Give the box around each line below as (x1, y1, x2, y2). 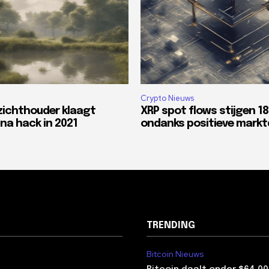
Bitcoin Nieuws (147, 249, 204, 260)
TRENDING (147, 220, 195, 231)
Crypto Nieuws (141, 93, 194, 104)
